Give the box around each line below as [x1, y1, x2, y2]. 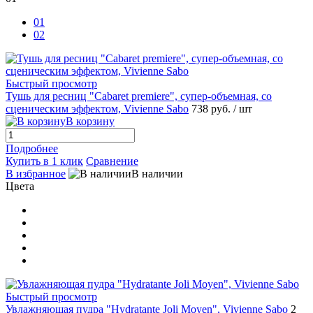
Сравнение [86, 154, 138, 167]
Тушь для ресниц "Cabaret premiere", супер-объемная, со [6, 89, 272, 102]
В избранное [6, 167, 66, 180]
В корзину [66, 115, 115, 127]
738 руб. [191, 102, 233, 115]
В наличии [131, 167, 183, 180]
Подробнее [6, 142, 58, 154]
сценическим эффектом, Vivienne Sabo [6, 102, 189, 115]
